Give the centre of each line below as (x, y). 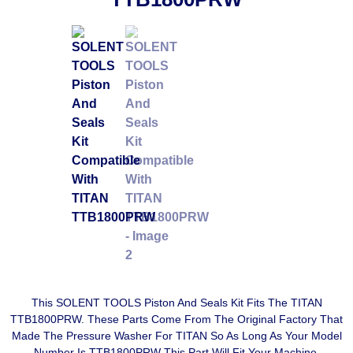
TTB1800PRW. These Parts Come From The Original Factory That (176, 320)
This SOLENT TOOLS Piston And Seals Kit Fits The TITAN (176, 303)
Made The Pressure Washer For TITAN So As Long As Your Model (176, 336)
